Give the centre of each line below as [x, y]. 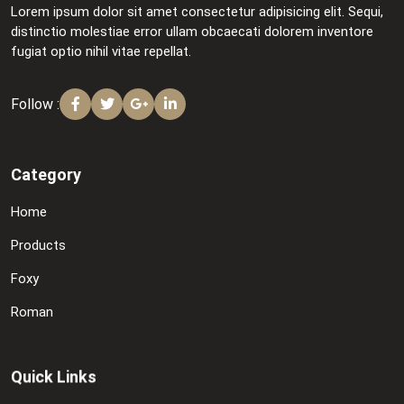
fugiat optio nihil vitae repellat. [101, 52]
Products [38, 246]
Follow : [35, 104]
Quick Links [54, 377]
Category [46, 175]
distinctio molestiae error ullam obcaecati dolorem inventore [192, 32]
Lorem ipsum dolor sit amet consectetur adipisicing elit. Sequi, [197, 12]
